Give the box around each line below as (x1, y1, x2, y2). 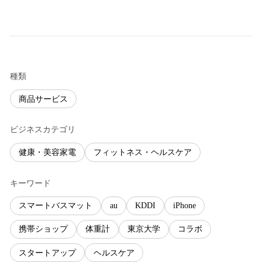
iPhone (173, 201, 196, 211)
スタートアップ (19, 248, 76, 257)
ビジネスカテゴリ (10, 125, 75, 135)
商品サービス (19, 94, 68, 104)
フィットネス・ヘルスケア (94, 148, 192, 157)
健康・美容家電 (19, 148, 76, 157)
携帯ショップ (19, 225, 68, 234)
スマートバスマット (19, 201, 92, 211)
